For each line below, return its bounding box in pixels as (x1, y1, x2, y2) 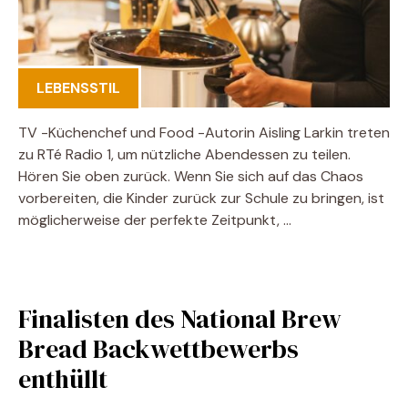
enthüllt (18, 361, 107, 396)
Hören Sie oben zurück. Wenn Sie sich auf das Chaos (18, 166, 363, 186)
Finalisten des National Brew (18, 301, 342, 336)
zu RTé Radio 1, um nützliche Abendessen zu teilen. (18, 144, 351, 164)
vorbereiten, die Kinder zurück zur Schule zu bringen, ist (18, 188, 384, 208)
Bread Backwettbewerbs (18, 331, 299, 366)
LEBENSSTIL (36, 77, 120, 97)
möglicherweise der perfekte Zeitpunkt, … (18, 209, 291, 229)
